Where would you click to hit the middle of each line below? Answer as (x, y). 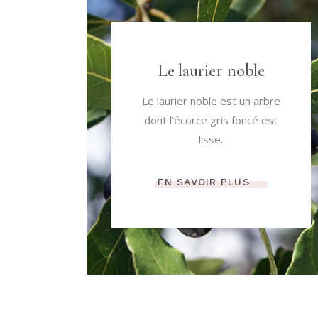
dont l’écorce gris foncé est (211, 120)
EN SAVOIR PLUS (203, 182)
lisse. (211, 139)
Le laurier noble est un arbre (211, 101)
